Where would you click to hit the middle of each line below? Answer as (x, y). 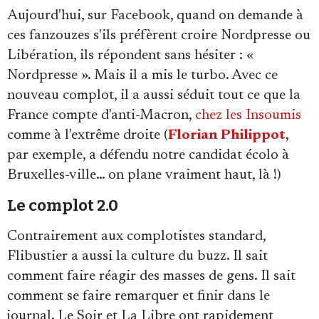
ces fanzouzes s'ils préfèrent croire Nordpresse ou (159, 35)
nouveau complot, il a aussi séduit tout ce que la (154, 95)
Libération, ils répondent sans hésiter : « (130, 55)
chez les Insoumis (248, 115)
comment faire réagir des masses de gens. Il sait (151, 276)
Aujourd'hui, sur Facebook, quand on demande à (155, 15)
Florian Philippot (227, 135)
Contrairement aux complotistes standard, (136, 236)
